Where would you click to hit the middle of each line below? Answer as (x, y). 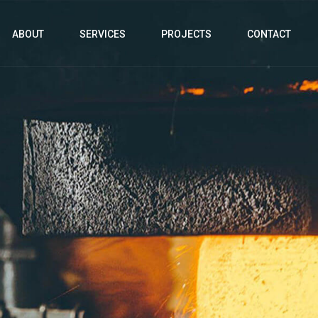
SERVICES (102, 34)
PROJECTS (186, 34)
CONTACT (269, 34)
